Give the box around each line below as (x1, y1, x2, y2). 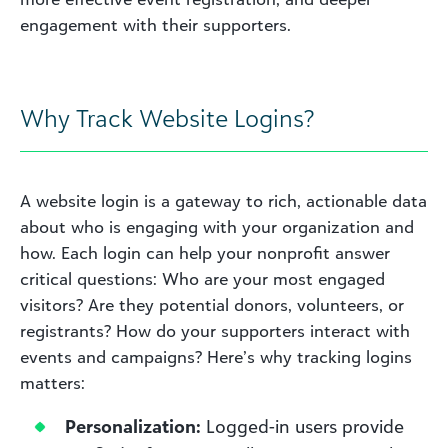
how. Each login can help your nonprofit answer (20, 242, 390, 263)
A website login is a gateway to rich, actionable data (20, 190, 427, 211)
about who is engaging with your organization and (20, 216, 414, 237)
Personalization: (65, 414, 201, 437)
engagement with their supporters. (20, 14, 291, 35)
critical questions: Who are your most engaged (20, 268, 385, 289)
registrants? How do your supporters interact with (20, 320, 410, 341)
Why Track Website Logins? (20, 102, 314, 133)
